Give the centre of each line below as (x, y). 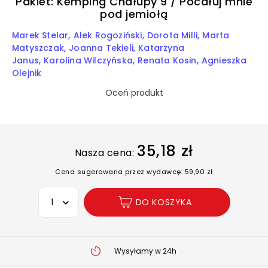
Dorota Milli (172, 35)
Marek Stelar (40, 35)
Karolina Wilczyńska (89, 60)
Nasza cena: (104, 153)
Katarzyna (162, 48)
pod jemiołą (134, 14)
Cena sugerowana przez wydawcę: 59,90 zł (134, 172)
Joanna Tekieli (101, 48)
